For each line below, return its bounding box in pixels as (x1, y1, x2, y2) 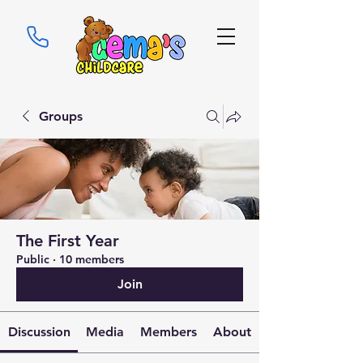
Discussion (7, 324, 70, 340)
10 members (59, 252, 124, 267)
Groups (39, 109, 83, 124)
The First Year (16, 231, 119, 250)
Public (16, 252, 49, 267)
